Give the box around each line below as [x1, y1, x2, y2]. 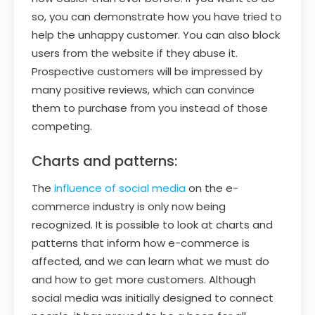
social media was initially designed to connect [32, 290, 274, 305]
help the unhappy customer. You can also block [32, 27, 280, 42]
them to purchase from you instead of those [32, 100, 268, 115]
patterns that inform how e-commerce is [32, 235, 250, 250]
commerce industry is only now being [32, 198, 226, 214]
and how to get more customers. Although [32, 271, 256, 287]
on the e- [186, 180, 238, 195]
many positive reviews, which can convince [32, 82, 255, 97]
